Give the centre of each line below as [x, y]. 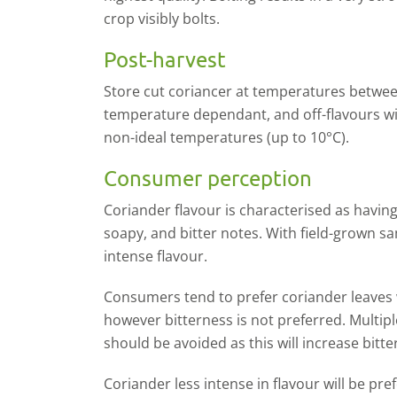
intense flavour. [156, 256]
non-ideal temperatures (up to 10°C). [226, 137]
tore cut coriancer [174, 91]
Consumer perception [208, 178]
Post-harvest [165, 59]
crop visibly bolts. [162, 19]
